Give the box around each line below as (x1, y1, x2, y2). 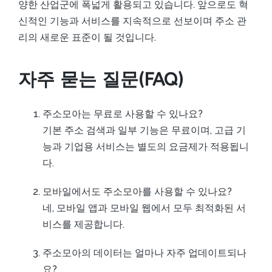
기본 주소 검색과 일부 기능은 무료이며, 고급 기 (42, 124, 246, 136)
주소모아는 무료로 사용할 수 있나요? (42, 107, 203, 120)
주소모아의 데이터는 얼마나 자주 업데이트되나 (42, 246, 246, 259)
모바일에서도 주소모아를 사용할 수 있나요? (42, 185, 232, 197)
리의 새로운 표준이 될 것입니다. (18, 32, 156, 43)
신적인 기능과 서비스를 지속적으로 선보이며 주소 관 (18, 15, 246, 27)
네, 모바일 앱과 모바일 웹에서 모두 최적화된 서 (42, 202, 246, 214)
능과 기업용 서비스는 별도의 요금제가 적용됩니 (42, 140, 249, 152)
